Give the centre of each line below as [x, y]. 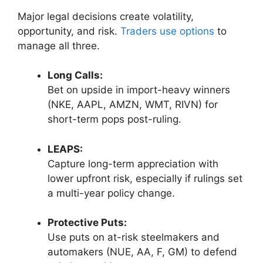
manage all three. [59, 45]
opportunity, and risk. [69, 31]
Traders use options [167, 31]
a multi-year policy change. [111, 193]
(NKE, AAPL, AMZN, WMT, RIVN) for [133, 105]
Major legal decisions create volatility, [106, 16]
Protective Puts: [87, 223]
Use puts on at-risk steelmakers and [134, 237]
